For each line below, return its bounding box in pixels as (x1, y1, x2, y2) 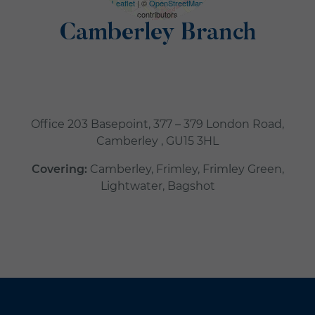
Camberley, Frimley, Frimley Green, (86, 162, 284, 176)
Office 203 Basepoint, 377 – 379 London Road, (31, 117, 284, 131)
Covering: (31, 162, 87, 176)
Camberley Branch (59, 21, 256, 46)
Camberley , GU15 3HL (96, 134, 219, 148)
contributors (137, 8, 178, 20)
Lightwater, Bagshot (100, 179, 215, 193)
